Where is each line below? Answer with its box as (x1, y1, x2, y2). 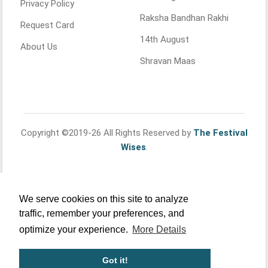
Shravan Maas (140, 56, 196, 66)
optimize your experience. (19, 224, 130, 235)
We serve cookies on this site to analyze (19, 194, 188, 205)
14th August (140, 34, 189, 45)
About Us (20, 41, 57, 52)
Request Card (20, 20, 74, 31)
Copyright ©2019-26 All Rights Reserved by (20, 127, 193, 138)
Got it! (102, 255, 128, 266)
